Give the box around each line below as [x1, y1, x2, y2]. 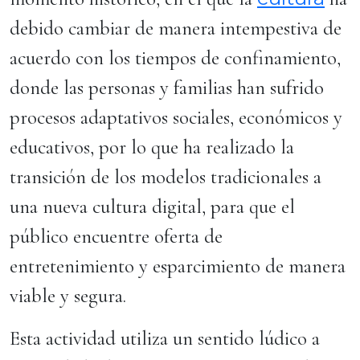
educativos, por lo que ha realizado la [10, 135, 294, 159]
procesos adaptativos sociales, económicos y [10, 105, 342, 129]
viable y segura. [10, 284, 126, 308]
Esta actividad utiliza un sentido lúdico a [10, 326, 320, 350]
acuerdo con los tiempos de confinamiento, [10, 46, 341, 70]
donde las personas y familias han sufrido [10, 76, 324, 100]
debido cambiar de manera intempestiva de [10, 16, 342, 40]
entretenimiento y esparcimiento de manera [10, 254, 346, 278]
